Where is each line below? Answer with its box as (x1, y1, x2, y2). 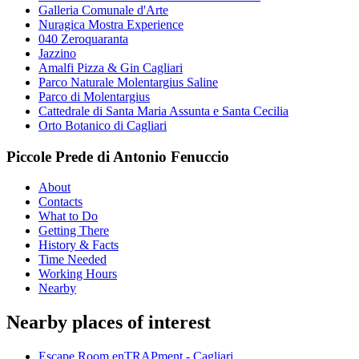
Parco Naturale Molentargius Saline (38, 75, 218, 89)
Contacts (38, 195, 83, 209)
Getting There (38, 224, 109, 238)
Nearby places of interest (6, 312, 211, 333)
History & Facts (38, 238, 119, 252)
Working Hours (38, 267, 117, 281)
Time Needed (38, 252, 107, 267)
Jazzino (38, 46, 76, 60)
